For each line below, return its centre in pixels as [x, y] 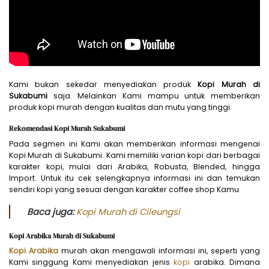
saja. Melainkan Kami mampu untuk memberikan [157, 96]
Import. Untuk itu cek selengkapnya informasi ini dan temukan [134, 178]
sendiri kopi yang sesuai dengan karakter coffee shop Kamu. [125, 189]
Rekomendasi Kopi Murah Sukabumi [67, 128]
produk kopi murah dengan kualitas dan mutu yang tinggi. [120, 107]
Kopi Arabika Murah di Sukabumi [62, 235]
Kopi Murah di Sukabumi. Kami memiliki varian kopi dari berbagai [134, 155]
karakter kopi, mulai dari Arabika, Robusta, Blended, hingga [134, 166]
